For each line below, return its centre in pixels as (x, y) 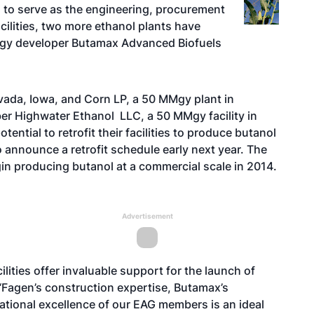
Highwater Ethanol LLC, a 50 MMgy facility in (135, 116)
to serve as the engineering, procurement (114, 9)
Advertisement (147, 216)
